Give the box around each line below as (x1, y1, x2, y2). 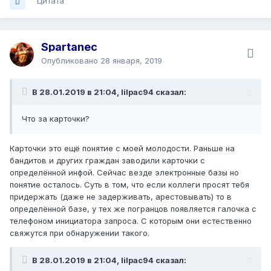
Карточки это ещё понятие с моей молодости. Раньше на (10, 143, 235, 154)
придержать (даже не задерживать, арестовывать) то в (10, 192, 232, 202)
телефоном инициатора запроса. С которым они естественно (10, 216, 252, 226)
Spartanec (41, 41, 97, 54)
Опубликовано (41, 56, 100, 66)
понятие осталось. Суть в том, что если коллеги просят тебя (10, 180, 249, 190)
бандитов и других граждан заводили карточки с (10, 155, 205, 166)
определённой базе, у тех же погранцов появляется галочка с (10, 204, 256, 214)
